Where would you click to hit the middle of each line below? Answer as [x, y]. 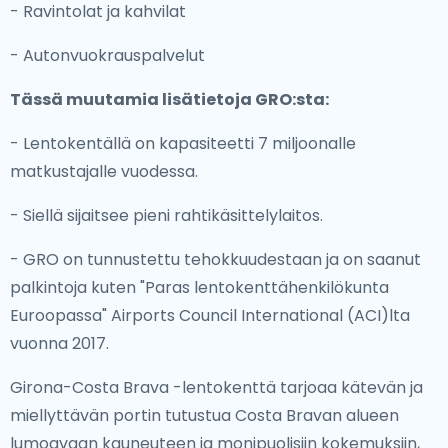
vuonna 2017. [59, 343]
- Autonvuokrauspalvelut [107, 55]
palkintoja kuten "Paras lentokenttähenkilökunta [199, 287]
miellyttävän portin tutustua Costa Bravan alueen [204, 415]
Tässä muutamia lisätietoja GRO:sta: [169, 99]
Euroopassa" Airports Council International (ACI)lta [210, 315]
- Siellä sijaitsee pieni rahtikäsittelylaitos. [166, 215]
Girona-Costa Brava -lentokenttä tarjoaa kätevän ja [216, 387]
